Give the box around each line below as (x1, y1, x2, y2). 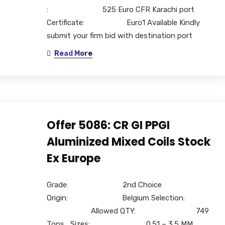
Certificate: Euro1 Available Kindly (46, 18, 200, 27)
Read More (54, 49, 92, 58)
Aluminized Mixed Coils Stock (46, 134, 210, 150)
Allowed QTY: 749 (46, 206, 209, 215)
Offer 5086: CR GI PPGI (46, 117, 170, 133)
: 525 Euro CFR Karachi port (46, 5, 194, 14)
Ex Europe (46, 150, 100, 166)
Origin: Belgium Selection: (46, 193, 185, 202)
